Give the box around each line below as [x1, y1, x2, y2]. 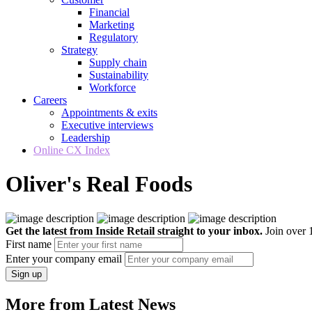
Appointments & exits [61, 107, 157, 118]
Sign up [11, 268, 42, 279]
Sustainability [89, 69, 148, 81]
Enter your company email [6, 252, 122, 265]
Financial [89, 6, 130, 18]
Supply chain [89, 56, 147, 68]
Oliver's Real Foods [6, 171, 192, 197]
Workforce [89, 81, 136, 93]
